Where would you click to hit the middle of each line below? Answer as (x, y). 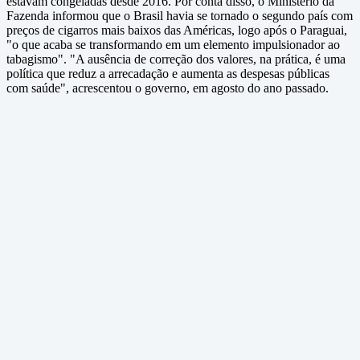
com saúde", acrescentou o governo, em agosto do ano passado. (168, 88)
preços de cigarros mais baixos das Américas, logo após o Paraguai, (177, 31)
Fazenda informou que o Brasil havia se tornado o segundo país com (180, 16)
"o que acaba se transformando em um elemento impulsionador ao (173, 45)
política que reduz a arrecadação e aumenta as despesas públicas (168, 74)
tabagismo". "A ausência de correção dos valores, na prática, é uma (176, 59)
